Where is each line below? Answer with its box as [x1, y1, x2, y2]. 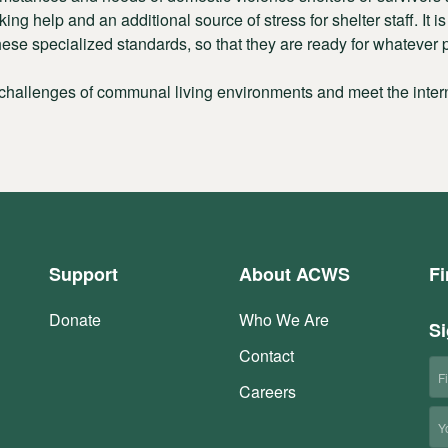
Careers [239, 380, 296, 403]
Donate [49, 308, 101, 331]
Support [49, 261, 118, 287]
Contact [239, 344, 294, 367]
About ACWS [239, 261, 350, 287]
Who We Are [239, 308, 329, 331]
